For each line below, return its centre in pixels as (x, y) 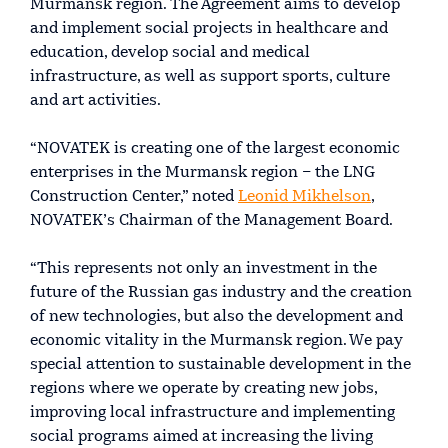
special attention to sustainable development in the (220, 364)
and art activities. (95, 100)
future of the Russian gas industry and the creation (221, 292)
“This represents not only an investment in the (203, 268)
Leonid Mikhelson (304, 196)
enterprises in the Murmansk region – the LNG (202, 172)
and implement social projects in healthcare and (209, 28)
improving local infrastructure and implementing (212, 412)
